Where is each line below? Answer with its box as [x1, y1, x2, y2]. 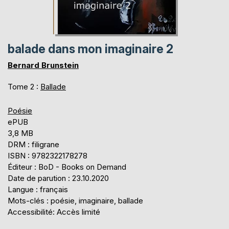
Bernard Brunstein [8, 60, 79, 70]
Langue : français [8, 184, 68, 194]
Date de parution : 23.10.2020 [8, 173, 109, 183]
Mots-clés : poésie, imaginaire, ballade [8, 195, 143, 205]
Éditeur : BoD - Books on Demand [8, 162, 126, 172]
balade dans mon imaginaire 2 [8, 41, 173, 56]
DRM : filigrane [8, 139, 59, 149]
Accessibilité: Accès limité [8, 207, 100, 217]
